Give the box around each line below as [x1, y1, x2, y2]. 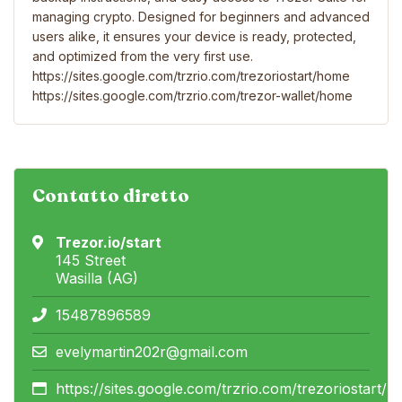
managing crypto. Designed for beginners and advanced [32, 9, 370, 24]
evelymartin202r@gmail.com [56, 343, 248, 361]
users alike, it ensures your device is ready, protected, [32, 29, 356, 44]
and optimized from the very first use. [32, 48, 253, 64]
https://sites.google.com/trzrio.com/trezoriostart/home [32, 68, 350, 83]
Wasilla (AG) [56, 269, 138, 287]
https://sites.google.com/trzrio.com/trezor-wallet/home [32, 88, 353, 103]
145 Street [56, 251, 126, 269]
